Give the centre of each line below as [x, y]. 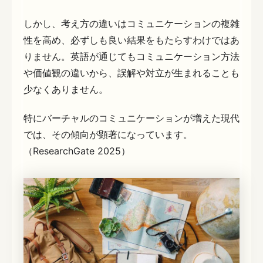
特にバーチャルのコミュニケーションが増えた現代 [131, 118]
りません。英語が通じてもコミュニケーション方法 [131, 56]
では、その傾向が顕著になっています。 [108, 135]
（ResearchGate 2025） [77, 151]
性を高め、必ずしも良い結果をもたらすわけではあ [131, 40]
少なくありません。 [66, 89]
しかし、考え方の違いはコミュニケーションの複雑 [131, 23]
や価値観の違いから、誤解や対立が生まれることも [131, 73]
